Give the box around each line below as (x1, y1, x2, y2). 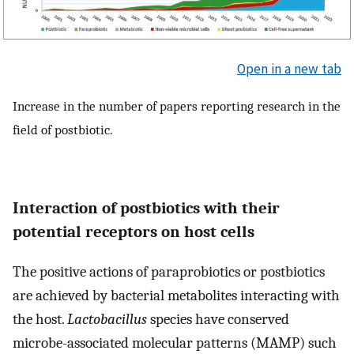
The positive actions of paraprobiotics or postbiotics (13, 263, 325, 281)
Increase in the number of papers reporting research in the (13, 98, 341, 115)
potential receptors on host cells (13, 221, 254, 241)
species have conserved (147, 311, 289, 329)
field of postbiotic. (13, 122, 113, 138)
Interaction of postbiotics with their (13, 198, 280, 217)
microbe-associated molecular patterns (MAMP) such (13, 334, 337, 352)
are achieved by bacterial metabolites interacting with (13, 287, 340, 305)
